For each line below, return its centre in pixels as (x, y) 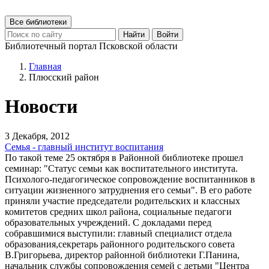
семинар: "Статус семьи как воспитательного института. (121, 168)
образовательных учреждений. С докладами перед (108, 222)
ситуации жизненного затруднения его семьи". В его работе (128, 190)
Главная (45, 66)
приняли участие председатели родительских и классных (122, 201)
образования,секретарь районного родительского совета (120, 244)
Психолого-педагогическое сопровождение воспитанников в (130, 179)
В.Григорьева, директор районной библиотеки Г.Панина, (122, 255)
